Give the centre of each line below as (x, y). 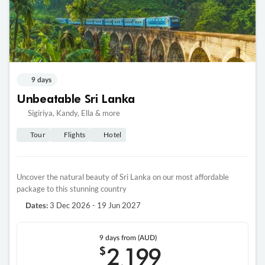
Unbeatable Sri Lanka (76, 98)
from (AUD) (139, 238)
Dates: (37, 206)
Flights (75, 135)
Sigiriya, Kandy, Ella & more (73, 113)
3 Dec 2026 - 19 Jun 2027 (94, 206)
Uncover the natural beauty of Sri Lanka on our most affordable (123, 177)
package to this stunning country (72, 189)
